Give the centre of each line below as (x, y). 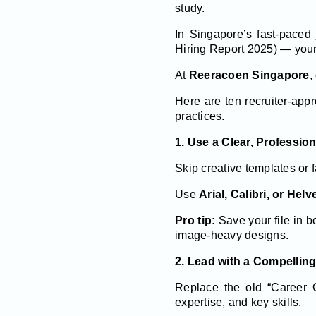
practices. (200, 116)
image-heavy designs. (232, 235)
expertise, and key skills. (238, 302)
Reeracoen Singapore (249, 75)
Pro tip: (195, 220)
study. (190, 8)
